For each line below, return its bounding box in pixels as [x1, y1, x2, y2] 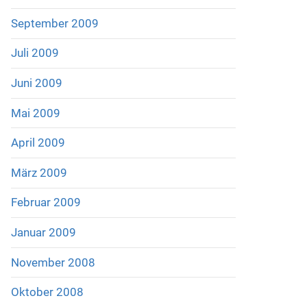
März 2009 [10, 165, 67, 180]
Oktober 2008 [10, 285, 84, 299]
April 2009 [10, 136, 65, 150]
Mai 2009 [10, 106, 60, 120]
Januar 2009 [10, 225, 76, 240]
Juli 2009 [10, 46, 59, 60]
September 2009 [10, 16, 99, 30]
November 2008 [10, 255, 95, 269]
